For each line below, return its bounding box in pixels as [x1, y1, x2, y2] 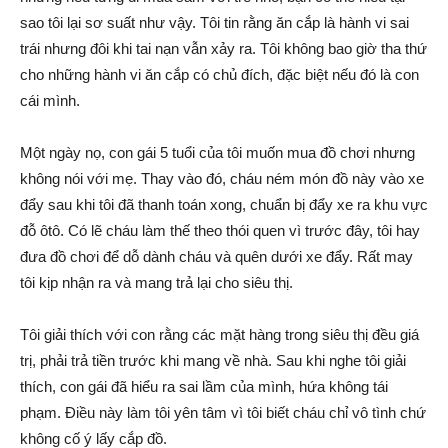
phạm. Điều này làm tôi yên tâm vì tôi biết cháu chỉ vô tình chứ [20, 404, 426, 422]
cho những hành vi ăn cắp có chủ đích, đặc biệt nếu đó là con [20, 66, 419, 84]
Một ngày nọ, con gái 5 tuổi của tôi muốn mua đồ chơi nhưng [20, 144, 415, 162]
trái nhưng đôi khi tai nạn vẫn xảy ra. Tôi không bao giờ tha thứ [20, 40, 427, 58]
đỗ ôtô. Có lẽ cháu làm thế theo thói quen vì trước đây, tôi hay [20, 222, 420, 240]
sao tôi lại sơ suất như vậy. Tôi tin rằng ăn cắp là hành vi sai [20, 14, 409, 32]
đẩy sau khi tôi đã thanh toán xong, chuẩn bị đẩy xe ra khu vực [20, 196, 428, 214]
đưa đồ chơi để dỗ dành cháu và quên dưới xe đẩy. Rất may [20, 248, 413, 266]
